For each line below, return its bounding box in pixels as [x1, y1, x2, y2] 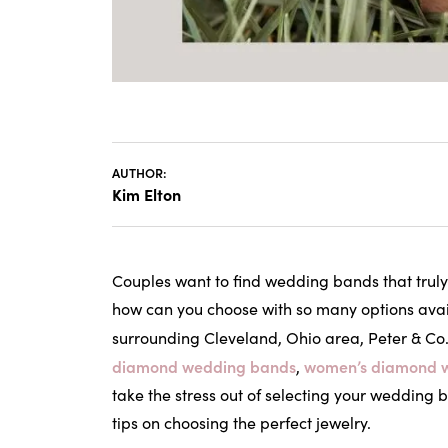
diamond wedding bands [112, 355, 296, 377]
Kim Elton [112, 183, 181, 205]
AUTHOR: [112, 163, 170, 181]
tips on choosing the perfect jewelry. [112, 412, 371, 433]
